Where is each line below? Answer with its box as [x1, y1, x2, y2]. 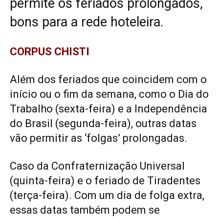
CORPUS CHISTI [10, 45, 89, 58]
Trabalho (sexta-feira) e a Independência [10, 102, 207, 115]
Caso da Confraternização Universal [10, 159, 185, 172]
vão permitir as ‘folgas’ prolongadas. [10, 131, 187, 144]
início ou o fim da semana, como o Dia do [10, 88, 209, 100]
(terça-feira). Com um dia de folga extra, [10, 189, 204, 201]
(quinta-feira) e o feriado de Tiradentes [10, 174, 200, 187]
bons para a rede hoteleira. [10, 14, 164, 30]
